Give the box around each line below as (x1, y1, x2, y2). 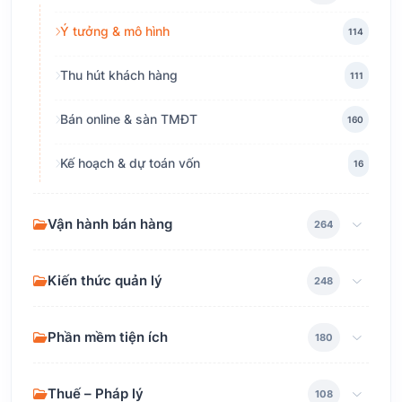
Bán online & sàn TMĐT (60, 111, 197, 127)
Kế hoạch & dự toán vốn (60, 155, 200, 171)
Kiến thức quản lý (48, 272, 162, 290)
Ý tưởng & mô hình (60, 23, 170, 39)
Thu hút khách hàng (60, 67, 178, 83)
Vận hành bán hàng (48, 215, 172, 233)
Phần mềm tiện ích (48, 328, 168, 346)
